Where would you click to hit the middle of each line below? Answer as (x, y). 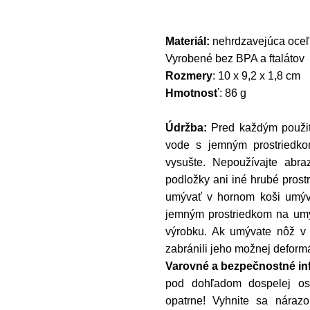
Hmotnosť (192, 93)
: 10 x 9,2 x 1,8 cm (256, 76)
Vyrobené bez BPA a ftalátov (235, 59)
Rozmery (189, 76)
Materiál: (188, 42)
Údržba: (189, 128)
